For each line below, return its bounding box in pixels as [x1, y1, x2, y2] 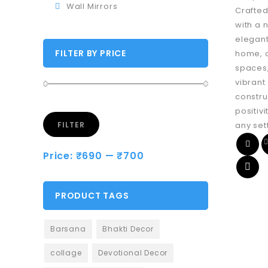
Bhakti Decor [102, 224, 154, 234]
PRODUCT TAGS [55, 190, 129, 202]
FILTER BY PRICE [55, 47, 126, 60]
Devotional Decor [98, 248, 168, 258]
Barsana [50, 224, 86, 234]
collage [50, 248, 82, 258]
